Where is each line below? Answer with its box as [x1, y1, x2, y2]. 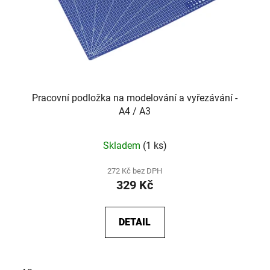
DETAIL [119, 216, 151, 228]
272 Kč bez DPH [107, 166, 163, 176]
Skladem [102, 140, 143, 152]
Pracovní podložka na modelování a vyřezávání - [32, 92, 238, 104]
